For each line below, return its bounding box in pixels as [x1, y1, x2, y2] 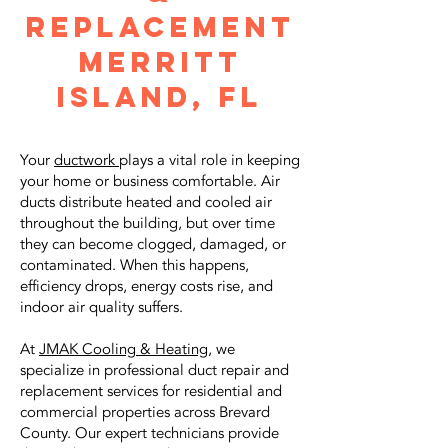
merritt [78, 44, 242, 80]
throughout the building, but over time [20, 213, 275, 233]
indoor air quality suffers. [20, 297, 183, 317]
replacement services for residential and [20, 381, 282, 401]
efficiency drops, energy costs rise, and [20, 276, 273, 296]
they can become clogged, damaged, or [20, 234, 286, 254]
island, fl [57, 79, 263, 115]
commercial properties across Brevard [20, 402, 270, 422]
